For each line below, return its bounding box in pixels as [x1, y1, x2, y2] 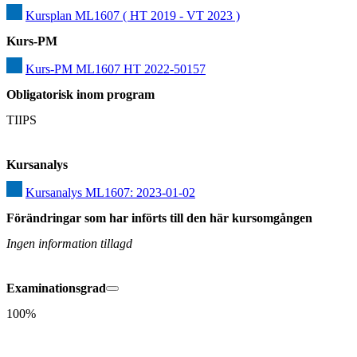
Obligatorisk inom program [6, 88, 155, 102]
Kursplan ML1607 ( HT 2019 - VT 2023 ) [25, 9, 240, 23]
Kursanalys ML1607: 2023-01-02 [25, 186, 195, 200]
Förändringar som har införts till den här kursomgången [6, 211, 312, 226]
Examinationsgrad [6, 281, 106, 296]
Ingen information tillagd [6, 237, 132, 251]
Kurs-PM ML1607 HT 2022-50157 [25, 62, 206, 76]
